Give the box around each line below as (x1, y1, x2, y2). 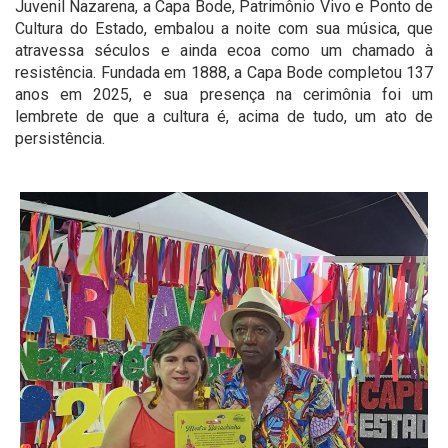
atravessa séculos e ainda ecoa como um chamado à (15, 41, 433, 61)
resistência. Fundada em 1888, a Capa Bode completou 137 (15, 63, 433, 83)
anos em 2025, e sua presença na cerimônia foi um (15, 85, 433, 105)
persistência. (15, 129, 105, 149)
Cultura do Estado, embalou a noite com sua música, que (15, 19, 433, 39)
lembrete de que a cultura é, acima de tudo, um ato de (15, 107, 433, 127)
